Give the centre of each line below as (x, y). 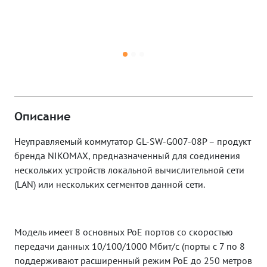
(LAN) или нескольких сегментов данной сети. (110, 184)
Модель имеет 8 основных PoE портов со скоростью (124, 232)
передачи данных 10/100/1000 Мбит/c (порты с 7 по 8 (130, 246)
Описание (43, 116)
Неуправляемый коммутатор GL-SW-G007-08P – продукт (133, 141)
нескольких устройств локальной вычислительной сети (129, 170)
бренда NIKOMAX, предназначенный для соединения (127, 155)
